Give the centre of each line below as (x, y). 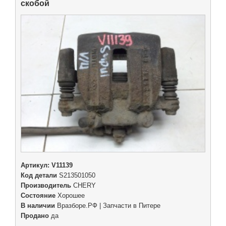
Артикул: (36, 166)
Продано (35, 216)
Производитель (46, 186)
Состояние (38, 196)
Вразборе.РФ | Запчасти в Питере (109, 206)
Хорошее (70, 196)
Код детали (39, 176)
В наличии (38, 206)
